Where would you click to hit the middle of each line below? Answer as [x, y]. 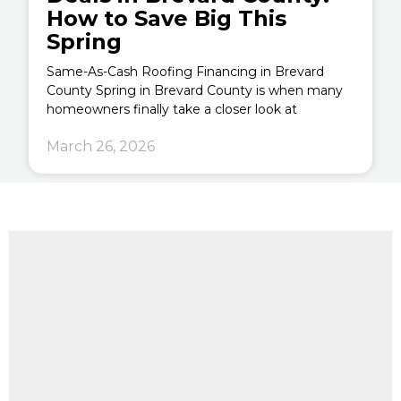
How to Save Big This [167, 18]
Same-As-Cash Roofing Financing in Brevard [186, 71]
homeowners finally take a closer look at [172, 109]
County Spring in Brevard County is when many [195, 90]
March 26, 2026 [101, 146]
